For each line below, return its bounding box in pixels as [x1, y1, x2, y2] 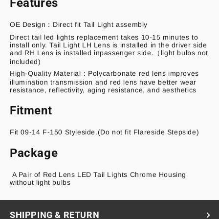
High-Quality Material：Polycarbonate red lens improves [10, 69, 199, 77]
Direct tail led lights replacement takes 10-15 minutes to [10, 33, 198, 41]
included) [10, 57, 41, 66]
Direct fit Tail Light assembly [53, 20, 148, 28]
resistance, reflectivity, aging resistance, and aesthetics [10, 86, 197, 94]
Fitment [10, 104, 52, 118]
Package [10, 146, 58, 160]
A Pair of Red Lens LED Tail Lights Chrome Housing [10, 171, 187, 179]
